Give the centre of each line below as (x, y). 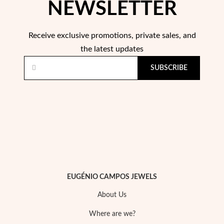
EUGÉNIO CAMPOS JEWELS (112, 177)
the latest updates (112, 49)
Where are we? (112, 214)
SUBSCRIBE (169, 68)
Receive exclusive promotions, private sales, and (112, 36)
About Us (112, 195)
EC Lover (90, 193)
